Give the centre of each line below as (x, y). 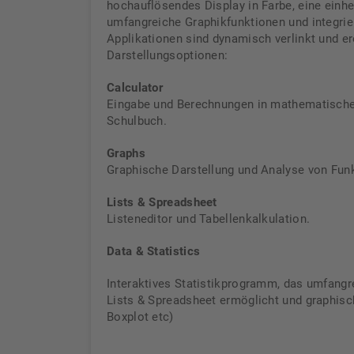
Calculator (135, 88)
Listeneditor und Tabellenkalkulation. (209, 219)
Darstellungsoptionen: (168, 55)
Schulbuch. (137, 121)
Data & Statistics (154, 251)
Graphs (126, 153)
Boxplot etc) (140, 317)
